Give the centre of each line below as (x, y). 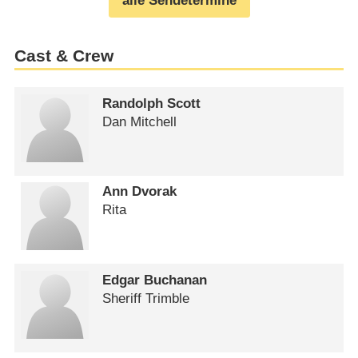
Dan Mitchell (140, 121)
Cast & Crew (64, 56)
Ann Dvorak (140, 192)
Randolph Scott (152, 103)
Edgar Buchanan (155, 280)
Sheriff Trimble (146, 298)
